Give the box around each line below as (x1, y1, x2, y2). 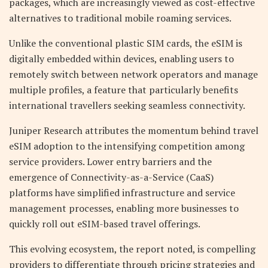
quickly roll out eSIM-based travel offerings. (9, 217, 200, 230)
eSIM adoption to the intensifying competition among (9, 139, 245, 153)
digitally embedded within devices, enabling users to (9, 51, 234, 65)
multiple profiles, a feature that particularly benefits (9, 83, 238, 96)
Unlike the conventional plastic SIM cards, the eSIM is (9, 36, 242, 50)
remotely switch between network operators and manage (9, 67, 258, 81)
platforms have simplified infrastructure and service (9, 185, 235, 199)
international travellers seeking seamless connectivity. (9, 98, 245, 112)
